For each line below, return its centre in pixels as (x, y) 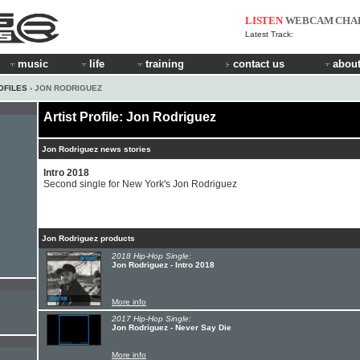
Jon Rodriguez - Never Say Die (172, 327)
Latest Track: (269, 34)
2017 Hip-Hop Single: (151, 319)
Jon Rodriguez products (88, 238)
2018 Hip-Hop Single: (151, 256)
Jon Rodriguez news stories (96, 149)
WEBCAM (309, 20)
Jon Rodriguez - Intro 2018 (163, 265)
